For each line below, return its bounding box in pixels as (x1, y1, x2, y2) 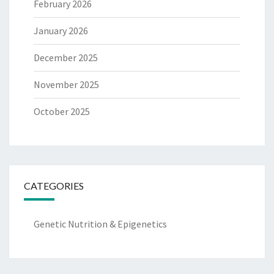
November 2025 (34, 78, 99, 91)
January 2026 (34, 24, 88, 37)
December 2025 (34, 51, 98, 64)
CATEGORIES (24, 180, 84, 192)
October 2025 (34, 105, 90, 118)
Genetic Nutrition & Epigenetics (34, 218, 167, 231)
